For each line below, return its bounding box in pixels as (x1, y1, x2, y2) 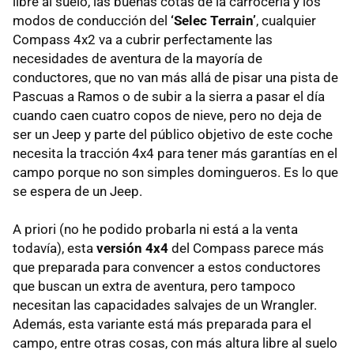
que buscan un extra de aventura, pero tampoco (13, 278, 296, 295)
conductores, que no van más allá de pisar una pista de (13, 70, 338, 86)
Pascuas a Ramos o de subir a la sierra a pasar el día (13, 88, 325, 105)
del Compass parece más (168, 240, 324, 257)
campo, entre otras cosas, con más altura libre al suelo (13, 335, 337, 352)
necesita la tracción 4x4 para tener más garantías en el (13, 145, 337, 162)
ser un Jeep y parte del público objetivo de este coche (13, 126, 333, 143)
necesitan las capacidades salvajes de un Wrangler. (13, 297, 317, 314)
